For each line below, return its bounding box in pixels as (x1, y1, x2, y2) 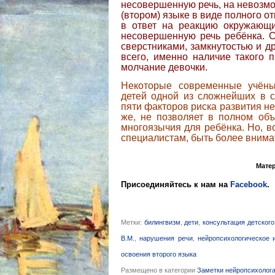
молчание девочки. (121, 61, 207, 72)
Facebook (230, 180, 267, 189)
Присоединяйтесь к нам (121, 180, 216, 189)
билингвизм (144, 219, 180, 227)
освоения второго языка (121, 250, 196, 258)
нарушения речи (139, 234, 193, 242)
